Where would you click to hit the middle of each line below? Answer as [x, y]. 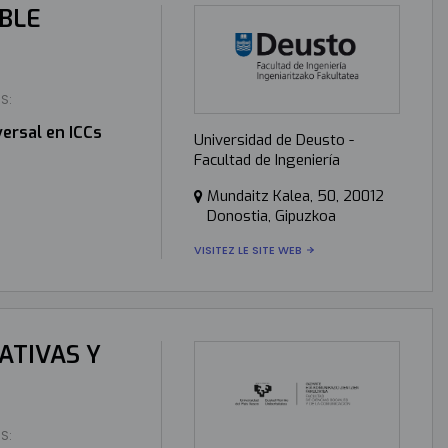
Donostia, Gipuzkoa [271, 215]
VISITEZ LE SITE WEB [247, 249]
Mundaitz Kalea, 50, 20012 [295, 195]
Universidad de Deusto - [273, 139]
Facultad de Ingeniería [266, 159]
